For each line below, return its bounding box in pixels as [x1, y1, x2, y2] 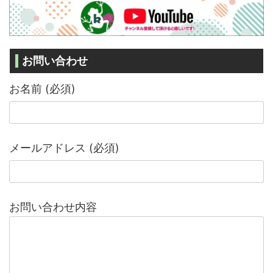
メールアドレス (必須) [9, 141, 119, 155]
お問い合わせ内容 [9, 200, 97, 214]
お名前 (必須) [9, 82, 76, 96]
